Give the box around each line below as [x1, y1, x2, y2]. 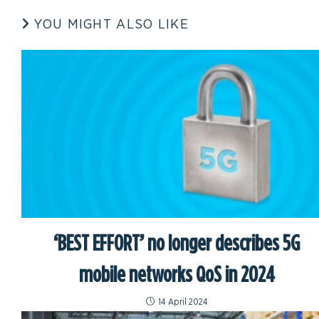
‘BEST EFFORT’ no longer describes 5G [53, 230, 300, 255]
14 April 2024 [157, 298, 208, 307]
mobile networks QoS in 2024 [78, 261, 275, 286]
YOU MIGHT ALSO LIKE [34, 18, 189, 32]
